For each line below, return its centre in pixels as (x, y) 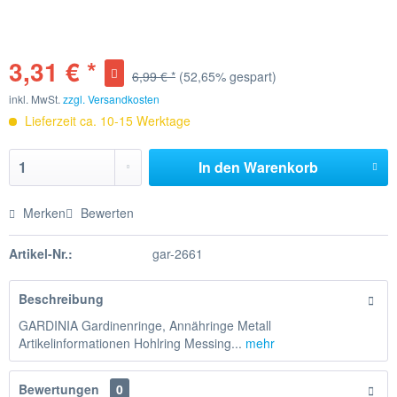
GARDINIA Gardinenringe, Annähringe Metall (145, 325)
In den (219, 167)
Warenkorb (280, 167)
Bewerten (105, 213)
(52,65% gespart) (228, 76)
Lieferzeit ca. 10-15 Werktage (106, 121)
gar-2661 (177, 253)
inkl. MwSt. (36, 99)
